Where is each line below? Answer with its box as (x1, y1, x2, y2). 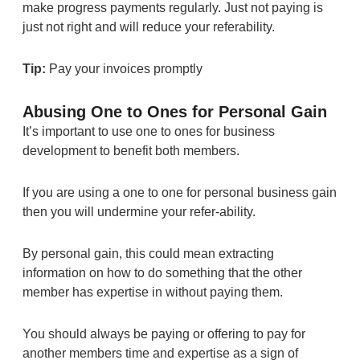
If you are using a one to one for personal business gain (22, 185, 337, 199)
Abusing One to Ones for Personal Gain (22, 102, 327, 121)
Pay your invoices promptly (45, 61, 202, 76)
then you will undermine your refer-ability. (22, 204, 256, 219)
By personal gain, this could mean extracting (22, 246, 274, 260)
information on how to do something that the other (22, 265, 302, 280)
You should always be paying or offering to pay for (22, 326, 305, 341)
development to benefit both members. (22, 143, 239, 157)
